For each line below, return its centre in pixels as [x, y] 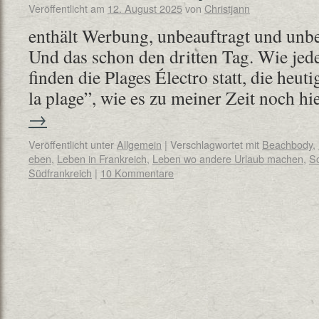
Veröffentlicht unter [71, 144]
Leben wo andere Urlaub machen [228, 158]
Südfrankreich [60, 173]
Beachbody [287, 144]
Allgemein [139, 144]
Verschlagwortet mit [215, 144]
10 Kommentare [137, 173]
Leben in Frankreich [102, 158]
